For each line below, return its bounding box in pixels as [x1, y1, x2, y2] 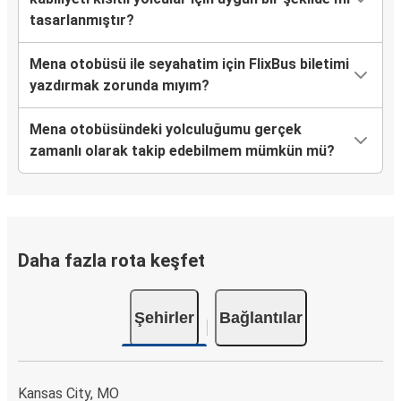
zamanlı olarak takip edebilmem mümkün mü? [30, 142, 335, 160]
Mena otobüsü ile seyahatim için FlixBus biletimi [30, 55, 349, 73]
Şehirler [134, 308, 194, 327]
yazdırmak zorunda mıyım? [30, 77, 209, 95]
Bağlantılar [219, 308, 303, 327]
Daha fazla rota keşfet [18, 250, 205, 272]
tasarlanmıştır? [30, 12, 134, 30]
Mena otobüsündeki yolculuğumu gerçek [30, 121, 302, 139]
